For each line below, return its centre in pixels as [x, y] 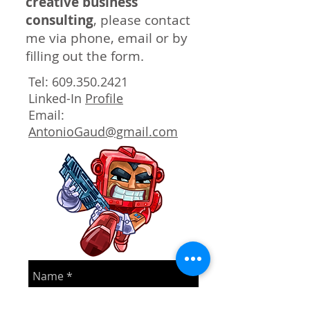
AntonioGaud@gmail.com [103, 131]
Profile [104, 98]
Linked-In [57, 98]
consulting [60, 20]
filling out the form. [85, 56]
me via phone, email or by [107, 38]
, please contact [142, 20]
